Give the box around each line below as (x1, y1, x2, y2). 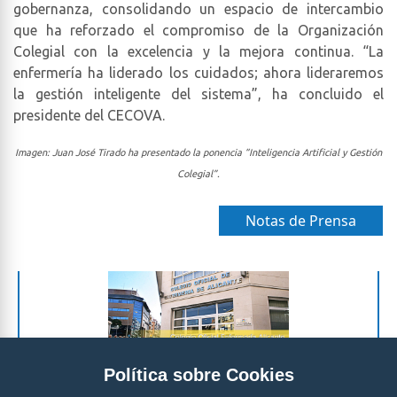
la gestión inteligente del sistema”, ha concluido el (13, 85, 384, 102)
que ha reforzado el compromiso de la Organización (13, 21, 384, 38)
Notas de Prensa (245, 210, 356, 230)
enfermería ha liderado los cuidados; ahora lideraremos (13, 64, 384, 81)
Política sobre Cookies (103, 365, 294, 385)
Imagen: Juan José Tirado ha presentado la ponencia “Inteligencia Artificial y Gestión (15, 146, 382, 158)
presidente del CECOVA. (13, 106, 165, 123)
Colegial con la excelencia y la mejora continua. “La (13, 43, 384, 59)
